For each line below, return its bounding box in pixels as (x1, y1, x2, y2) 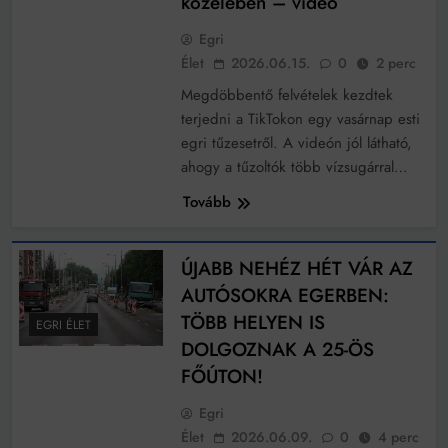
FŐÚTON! (180, 363, 263, 391)
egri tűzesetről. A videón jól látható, (180, 132, 412, 155)
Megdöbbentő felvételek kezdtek (180, 84, 393, 107)
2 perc (375, 53, 416, 74)
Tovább (182, 191, 231, 214)
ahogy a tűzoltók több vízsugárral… (180, 156, 408, 179)
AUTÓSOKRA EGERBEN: (180, 282, 389, 310)
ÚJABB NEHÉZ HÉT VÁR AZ (180, 255, 413, 283)
